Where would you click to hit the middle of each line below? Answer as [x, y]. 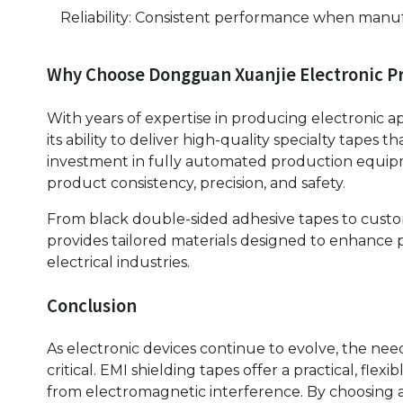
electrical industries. [118, 262]
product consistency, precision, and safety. [196, 183]
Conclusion [92, 305]
